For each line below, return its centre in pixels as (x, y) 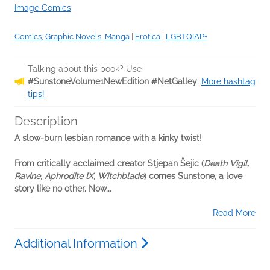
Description (46, 121)
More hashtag (228, 81)
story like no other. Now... (63, 188)
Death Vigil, (226, 163)
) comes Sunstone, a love (193, 176)
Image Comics (43, 8)
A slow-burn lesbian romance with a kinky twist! (108, 138)
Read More (234, 212)
